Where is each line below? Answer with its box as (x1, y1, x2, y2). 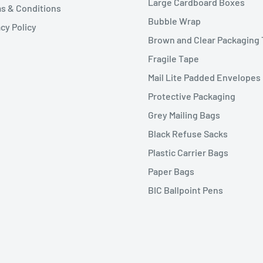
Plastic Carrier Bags (148, 147, 229, 159)
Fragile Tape (148, 53, 200, 65)
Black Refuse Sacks (148, 128, 228, 140)
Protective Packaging (148, 90, 236, 102)
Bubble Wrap (148, 15, 201, 27)
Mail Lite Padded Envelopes (148, 72, 261, 83)
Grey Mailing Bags (148, 109, 221, 121)
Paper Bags (148, 166, 195, 177)
